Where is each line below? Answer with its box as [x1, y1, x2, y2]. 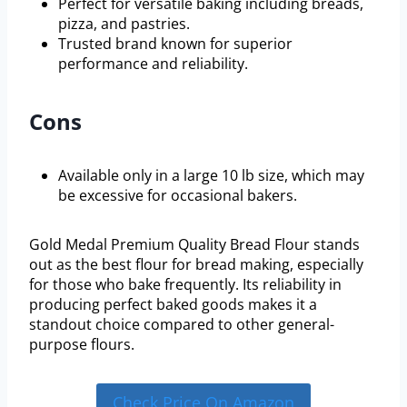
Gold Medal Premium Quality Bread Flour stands [29, 234, 360, 255]
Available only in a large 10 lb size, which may [58, 165, 364, 186]
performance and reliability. [58, 54, 248, 74]
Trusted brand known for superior [58, 34, 293, 55]
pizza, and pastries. [58, 14, 190, 35]
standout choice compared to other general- [29, 314, 334, 335]
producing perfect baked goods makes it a [29, 294, 317, 315]
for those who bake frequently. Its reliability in [29, 274, 342, 295]
